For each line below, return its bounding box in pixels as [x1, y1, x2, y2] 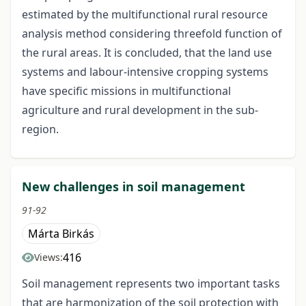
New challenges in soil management [22, 178, 245, 195]
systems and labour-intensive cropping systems [22, 64, 268, 80]
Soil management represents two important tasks [22, 276, 280, 292]
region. [22, 122, 59, 137]
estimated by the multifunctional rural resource [22, 7, 268, 23]
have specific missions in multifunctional [22, 83, 231, 99]
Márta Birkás [28, 226, 94, 242]
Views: [34, 251, 63, 264]
